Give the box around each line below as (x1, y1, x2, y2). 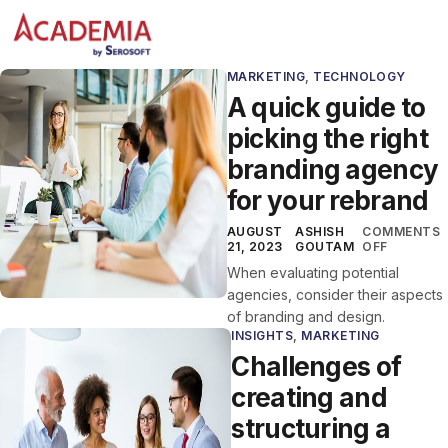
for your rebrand (226, 185, 429, 217)
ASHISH (295, 224, 345, 240)
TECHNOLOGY (313, 69, 406, 85)
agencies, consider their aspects (226, 286, 443, 304)
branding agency (226, 154, 439, 186)
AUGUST (226, 224, 283, 240)
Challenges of (231, 351, 402, 383)
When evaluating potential (226, 264, 399, 282)
